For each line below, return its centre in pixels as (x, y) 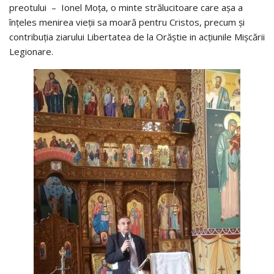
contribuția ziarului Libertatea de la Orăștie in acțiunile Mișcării (137, 36)
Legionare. (31, 51)
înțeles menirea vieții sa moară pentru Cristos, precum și (127, 22)
